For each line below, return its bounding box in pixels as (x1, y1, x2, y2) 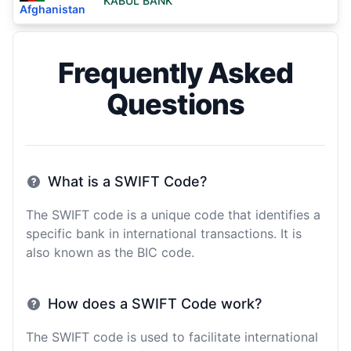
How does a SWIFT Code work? (48, 295, 262, 312)
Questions (107, 87, 244, 121)
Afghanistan (20, 2, 85, 16)
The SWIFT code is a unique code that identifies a (26, 207, 320, 223)
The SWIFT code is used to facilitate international (26, 329, 318, 345)
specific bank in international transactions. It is (26, 226, 302, 241)
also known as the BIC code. (26, 244, 194, 260)
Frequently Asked (58, 56, 293, 90)
